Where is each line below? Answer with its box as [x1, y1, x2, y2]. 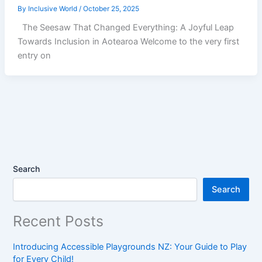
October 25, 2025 [82, 4, 139, 13]
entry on [17, 50, 51, 61]
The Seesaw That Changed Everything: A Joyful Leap [17, 22, 234, 33]
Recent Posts [13, 212, 104, 230]
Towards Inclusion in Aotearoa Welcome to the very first [17, 36, 239, 47]
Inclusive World [27, 4, 79, 13]
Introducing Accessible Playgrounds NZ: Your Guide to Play [13, 241, 247, 252]
